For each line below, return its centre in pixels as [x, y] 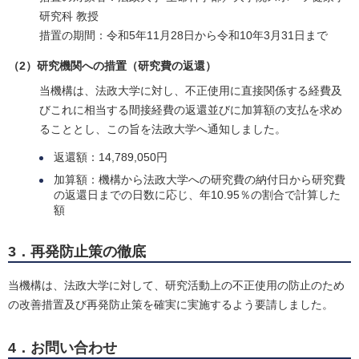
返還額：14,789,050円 [111, 157]
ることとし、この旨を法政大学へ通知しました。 [163, 129]
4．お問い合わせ [63, 348]
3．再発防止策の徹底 [77, 252]
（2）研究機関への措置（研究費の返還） [112, 66]
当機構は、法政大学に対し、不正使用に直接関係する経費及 [191, 91]
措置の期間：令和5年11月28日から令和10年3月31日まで [184, 36]
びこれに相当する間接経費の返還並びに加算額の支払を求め [191, 110]
